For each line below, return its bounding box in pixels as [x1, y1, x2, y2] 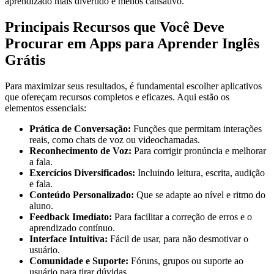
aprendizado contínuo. [29, 222, 115, 233]
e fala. [29, 178, 53, 189]
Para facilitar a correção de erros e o [112, 211, 252, 222]
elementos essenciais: [5, 102, 86, 113]
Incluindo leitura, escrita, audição [135, 167, 265, 178]
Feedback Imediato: [29, 211, 112, 222]
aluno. [29, 200, 53, 211]
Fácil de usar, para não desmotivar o [108, 233, 248, 244]
